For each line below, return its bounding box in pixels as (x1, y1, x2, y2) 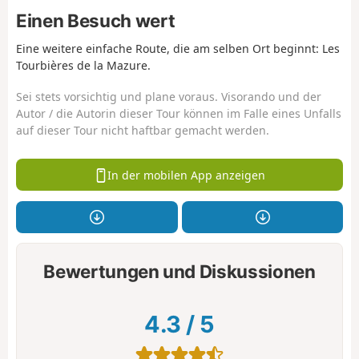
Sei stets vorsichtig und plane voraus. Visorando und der (16, 88, 321, 104)
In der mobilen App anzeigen (107, 167, 266, 183)
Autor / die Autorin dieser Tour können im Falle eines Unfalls (16, 105, 341, 121)
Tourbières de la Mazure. (16, 58, 151, 74)
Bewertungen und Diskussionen (43, 260, 316, 282)
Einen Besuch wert (16, 10, 175, 32)
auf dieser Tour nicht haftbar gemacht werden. (16, 122, 269, 138)
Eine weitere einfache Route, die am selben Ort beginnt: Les (16, 41, 340, 57)
